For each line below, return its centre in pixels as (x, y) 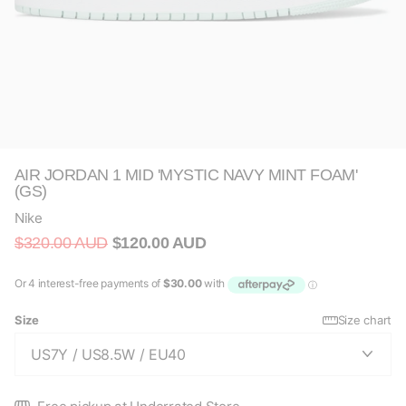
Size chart (364, 319)
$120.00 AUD (157, 242)
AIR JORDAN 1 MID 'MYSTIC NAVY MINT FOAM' (186, 175)
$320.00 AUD (62, 242)
